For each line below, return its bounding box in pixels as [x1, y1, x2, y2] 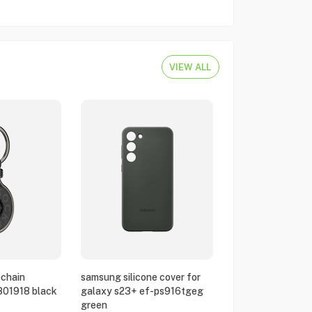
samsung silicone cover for [81, 272, 201, 283]
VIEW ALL [169, 61, 211, 72]
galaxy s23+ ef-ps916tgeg [81, 286, 204, 297]
